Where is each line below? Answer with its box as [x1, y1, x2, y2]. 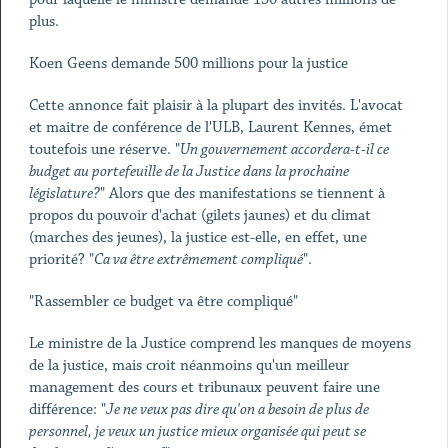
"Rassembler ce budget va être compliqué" [28, 292, 298, 311]
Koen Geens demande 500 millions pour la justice [28, 54, 348, 73]
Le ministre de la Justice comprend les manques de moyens [28, 334, 411, 353]
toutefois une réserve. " [28, 140, 180, 159]
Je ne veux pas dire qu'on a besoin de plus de [105, 400, 369, 419]
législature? [28, 184, 100, 203]
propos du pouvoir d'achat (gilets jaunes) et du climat [28, 206, 371, 225]
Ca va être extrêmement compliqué [93, 250, 303, 269]
